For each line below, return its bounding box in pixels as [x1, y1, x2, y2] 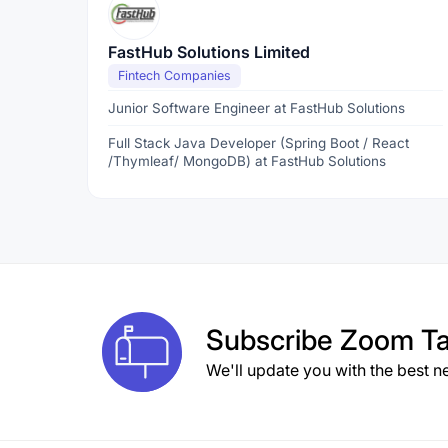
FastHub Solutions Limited [108, 42, 310, 62]
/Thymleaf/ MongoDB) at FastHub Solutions [108, 153, 386, 169]
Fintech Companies [118, 68, 231, 83]
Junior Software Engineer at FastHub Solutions [108, 100, 405, 116]
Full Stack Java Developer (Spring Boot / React [108, 135, 409, 151]
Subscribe [206, 323, 340, 357]
